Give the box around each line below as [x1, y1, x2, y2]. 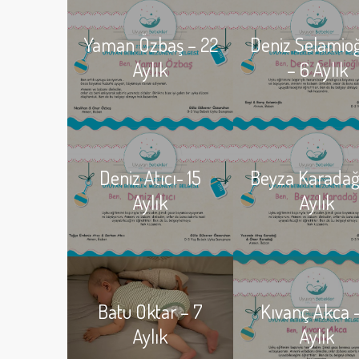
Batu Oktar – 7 [97, 298, 203, 324]
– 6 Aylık [286, 56, 348, 82]
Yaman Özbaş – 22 [83, 31, 218, 57]
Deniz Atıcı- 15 [99, 164, 201, 190]
